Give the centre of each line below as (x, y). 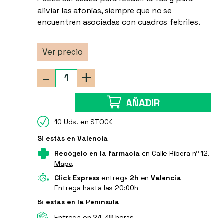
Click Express (77, 178)
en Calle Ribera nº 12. (174, 154)
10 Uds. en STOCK (83, 122)
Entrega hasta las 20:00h (96, 188)
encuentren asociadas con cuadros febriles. (118, 22)
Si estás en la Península (78, 202)
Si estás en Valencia (72, 138)
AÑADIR (143, 103)
